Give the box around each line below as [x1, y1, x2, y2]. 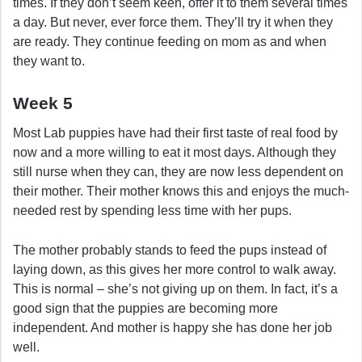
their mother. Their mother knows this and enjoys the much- [13, 183, 349, 198]
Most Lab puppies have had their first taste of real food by [13, 125, 338, 140]
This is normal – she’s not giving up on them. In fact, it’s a [13, 281, 338, 296]
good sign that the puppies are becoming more [13, 301, 278, 315]
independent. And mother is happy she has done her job [13, 320, 332, 335]
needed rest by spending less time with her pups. [13, 203, 292, 217]
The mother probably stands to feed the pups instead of [13, 242, 326, 257]
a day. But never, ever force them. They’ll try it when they [13, 15, 333, 30]
